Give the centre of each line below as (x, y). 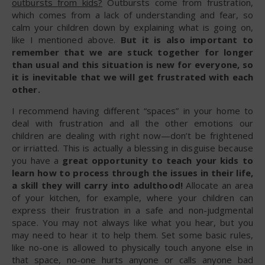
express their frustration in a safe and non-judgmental (132, 210)
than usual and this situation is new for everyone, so (132, 64)
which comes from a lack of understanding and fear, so (132, 14)
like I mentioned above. (66, 39)
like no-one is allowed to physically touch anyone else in (132, 247)
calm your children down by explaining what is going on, (132, 27)
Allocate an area (218, 185)
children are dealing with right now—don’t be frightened (132, 135)
